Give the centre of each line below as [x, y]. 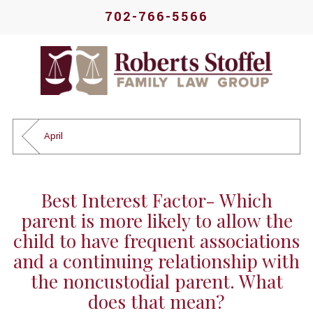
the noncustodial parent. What [156, 281]
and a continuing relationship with [156, 260]
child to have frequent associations [156, 240]
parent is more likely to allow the [156, 220]
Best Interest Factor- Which [156, 199]
